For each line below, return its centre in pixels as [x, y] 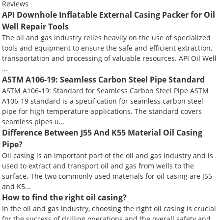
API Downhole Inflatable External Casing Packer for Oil [109, 14]
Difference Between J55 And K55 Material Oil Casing [102, 132]
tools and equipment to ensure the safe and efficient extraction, [107, 48]
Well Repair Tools [36, 26]
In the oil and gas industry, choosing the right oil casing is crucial [109, 208]
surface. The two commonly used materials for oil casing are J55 [107, 176]
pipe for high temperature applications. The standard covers [102, 111]
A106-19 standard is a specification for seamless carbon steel [103, 101]
